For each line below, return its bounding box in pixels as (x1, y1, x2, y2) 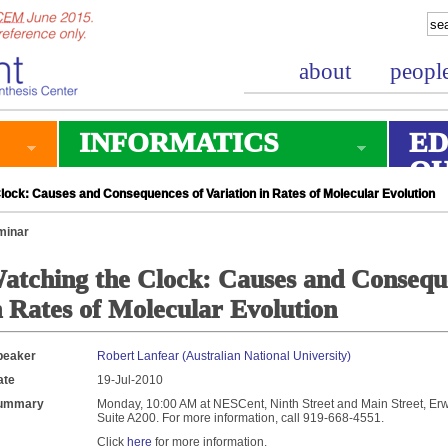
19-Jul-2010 (97, 373, 163, 387)
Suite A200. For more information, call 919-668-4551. (97, 411, 384, 425)
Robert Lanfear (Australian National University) (97, 349, 351, 363)
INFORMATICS (79, 127, 279, 158)
